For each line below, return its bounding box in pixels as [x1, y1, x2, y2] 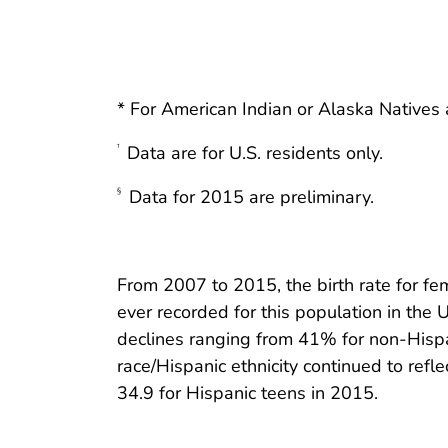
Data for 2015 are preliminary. [124, 184, 374, 209]
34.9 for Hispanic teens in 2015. [117, 380, 378, 405]
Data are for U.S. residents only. [122, 140, 383, 165]
